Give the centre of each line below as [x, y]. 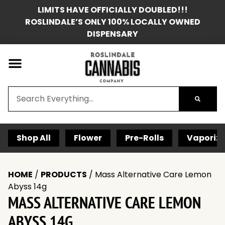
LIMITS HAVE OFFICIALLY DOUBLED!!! [113, 10]
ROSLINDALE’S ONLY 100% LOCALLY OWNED [113, 22]
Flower [88, 138]
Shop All [34, 138]
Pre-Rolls [144, 138]
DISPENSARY [113, 34]
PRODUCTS [64, 175]
